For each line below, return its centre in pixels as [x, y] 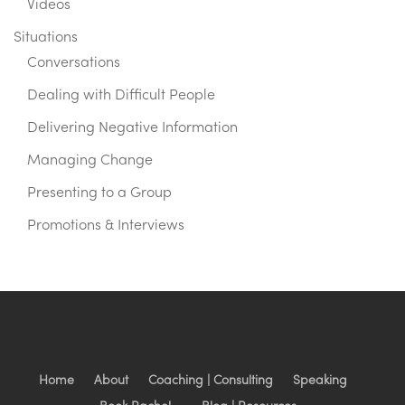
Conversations [74, 64]
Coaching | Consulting [210, 381]
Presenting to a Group [99, 194]
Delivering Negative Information [132, 129]
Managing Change [90, 161]
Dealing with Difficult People [121, 96]
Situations [46, 38]
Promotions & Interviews [106, 226]
